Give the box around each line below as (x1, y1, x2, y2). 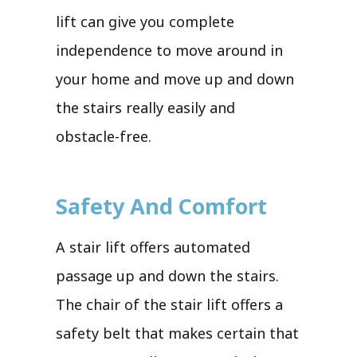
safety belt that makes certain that (56, 323, 299, 343)
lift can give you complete (56, 11, 234, 31)
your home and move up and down (56, 69, 294, 88)
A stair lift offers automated (56, 237, 250, 257)
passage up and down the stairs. (56, 265, 279, 285)
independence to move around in (56, 40, 283, 60)
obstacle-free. (56, 126, 151, 146)
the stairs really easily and (56, 97, 235, 117)
